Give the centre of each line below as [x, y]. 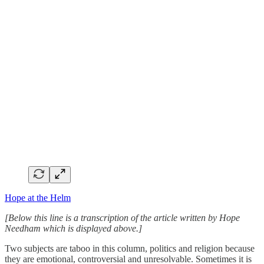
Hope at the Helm [38, 197]
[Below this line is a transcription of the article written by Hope [122, 217]
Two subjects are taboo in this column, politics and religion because [130, 248]
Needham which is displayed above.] [73, 228]
